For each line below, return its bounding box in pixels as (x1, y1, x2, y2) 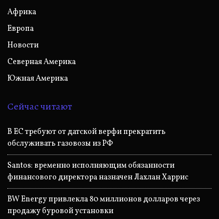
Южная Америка (7, 73, 68, 84)
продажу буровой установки (7, 205, 113, 217)
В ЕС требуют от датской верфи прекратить (7, 126, 166, 137)
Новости (7, 40, 39, 51)
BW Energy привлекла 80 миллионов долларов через (7, 194, 200, 205)
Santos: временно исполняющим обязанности (7, 160, 175, 171)
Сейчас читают (7, 99, 72, 113)
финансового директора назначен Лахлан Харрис (7, 172, 188, 183)
